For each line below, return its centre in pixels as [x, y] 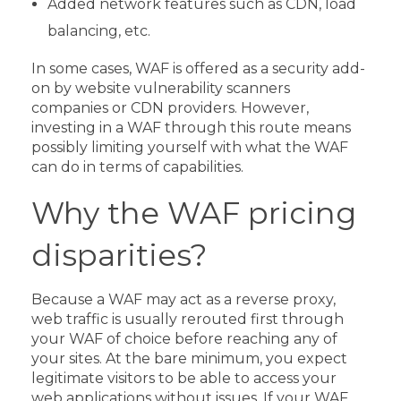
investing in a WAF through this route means [191, 127]
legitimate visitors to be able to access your [184, 379]
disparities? [119, 254]
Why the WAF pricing [194, 212]
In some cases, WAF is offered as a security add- [198, 68]
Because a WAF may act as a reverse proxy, [183, 300]
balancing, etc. [98, 30]
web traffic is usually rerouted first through [188, 320]
